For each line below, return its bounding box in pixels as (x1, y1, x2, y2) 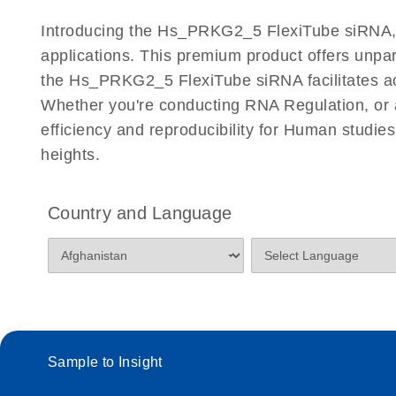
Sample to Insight (48, 354, 163, 370)
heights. (41, 146, 100, 164)
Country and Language (48, 203, 232, 224)
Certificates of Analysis (55, 8, 206, 24)
